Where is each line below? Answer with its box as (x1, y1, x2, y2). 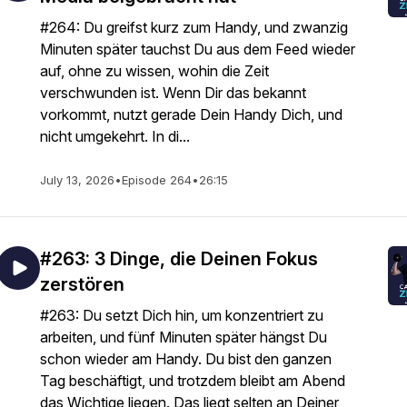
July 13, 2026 (40, 173, 114, 187)
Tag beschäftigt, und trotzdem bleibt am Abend (40, 372, 345, 390)
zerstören (40, 273, 124, 295)
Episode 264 (122, 173, 192, 187)
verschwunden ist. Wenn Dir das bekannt (40, 84, 306, 102)
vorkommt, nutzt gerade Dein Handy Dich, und (40, 105, 342, 124)
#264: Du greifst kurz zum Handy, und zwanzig (40, 18, 348, 36)
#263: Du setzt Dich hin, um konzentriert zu (40, 306, 323, 324)
